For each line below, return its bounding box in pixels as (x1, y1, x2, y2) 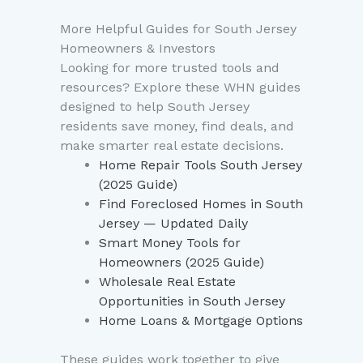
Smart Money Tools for (99, 235, 241, 251)
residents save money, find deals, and (60, 118, 294, 135)
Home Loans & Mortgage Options (99, 313, 303, 329)
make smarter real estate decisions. (60, 138, 284, 154)
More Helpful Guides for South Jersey (60, 21, 297, 37)
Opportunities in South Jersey (99, 293, 285, 310)
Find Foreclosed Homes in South (99, 196, 303, 212)
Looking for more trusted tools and (60, 60, 280, 76)
